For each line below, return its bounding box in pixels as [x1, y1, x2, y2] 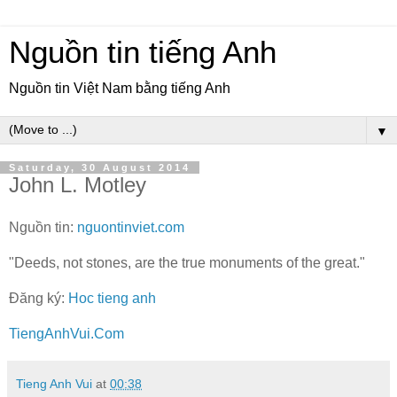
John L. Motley [9, 173, 146, 197]
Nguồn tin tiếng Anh [9, 35, 276, 69]
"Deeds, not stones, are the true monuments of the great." [9, 254, 365, 270]
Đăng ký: [9, 290, 68, 306]
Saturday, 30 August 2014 [9, 162, 191, 173]
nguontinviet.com [77, 219, 184, 235]
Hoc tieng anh [68, 290, 156, 306]
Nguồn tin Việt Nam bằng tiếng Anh [9, 81, 230, 96]
